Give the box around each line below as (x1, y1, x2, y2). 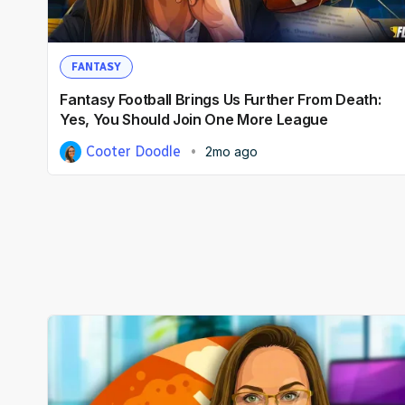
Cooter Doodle (86, 143, 182, 161)
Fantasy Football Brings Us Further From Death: (60, 90, 381, 109)
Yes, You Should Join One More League (60, 110, 328, 129)
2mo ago (204, 144, 258, 160)
